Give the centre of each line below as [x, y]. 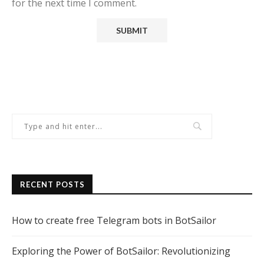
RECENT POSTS [52, 185]
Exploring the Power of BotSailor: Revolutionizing [121, 251]
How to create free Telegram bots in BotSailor [114, 221]
